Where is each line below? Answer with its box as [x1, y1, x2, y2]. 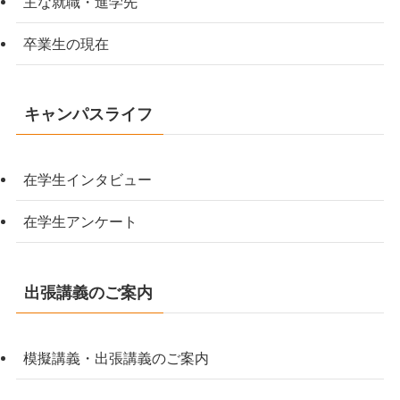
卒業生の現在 [22, 35, 109, 52]
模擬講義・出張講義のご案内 [22, 349, 209, 366]
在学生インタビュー [22, 171, 152, 188]
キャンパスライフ [23, 105, 153, 124]
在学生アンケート [22, 213, 137, 230]
